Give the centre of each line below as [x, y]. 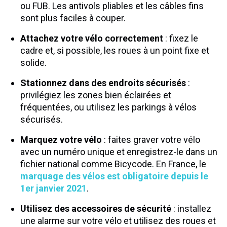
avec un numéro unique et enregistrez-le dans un [119, 152]
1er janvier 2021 [53, 188]
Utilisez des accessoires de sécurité [96, 209]
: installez [191, 209]
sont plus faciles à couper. [73, 18]
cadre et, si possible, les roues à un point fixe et [115, 50]
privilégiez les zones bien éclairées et [96, 95]
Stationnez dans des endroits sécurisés [103, 83]
